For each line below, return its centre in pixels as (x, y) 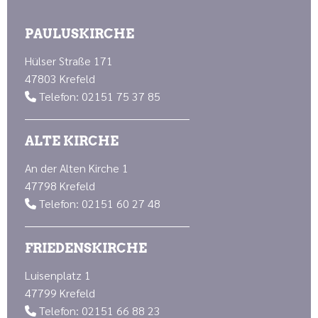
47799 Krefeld (60, 293)
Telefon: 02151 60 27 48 (98, 204)
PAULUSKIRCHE (79, 34)
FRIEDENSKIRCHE (86, 248)
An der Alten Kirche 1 (77, 168)
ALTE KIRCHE (72, 141)
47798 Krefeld (60, 186)
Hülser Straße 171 (69, 61)
